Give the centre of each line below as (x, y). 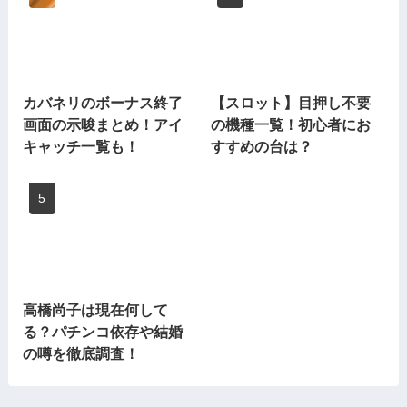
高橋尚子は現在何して (95, 309)
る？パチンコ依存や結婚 (102, 331)
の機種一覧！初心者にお (291, 125)
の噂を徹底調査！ (80, 353)
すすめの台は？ (262, 147)
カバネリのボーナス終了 (102, 103)
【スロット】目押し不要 (291, 103)
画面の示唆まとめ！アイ (102, 125)
